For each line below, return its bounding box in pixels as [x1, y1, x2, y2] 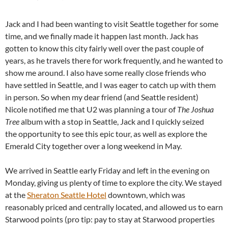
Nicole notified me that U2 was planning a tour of [5, 104, 177, 115]
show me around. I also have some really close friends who [5, 68, 206, 78]
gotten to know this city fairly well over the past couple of [5, 43, 204, 53]
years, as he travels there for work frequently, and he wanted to [5, 55, 223, 66]
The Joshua [177, 104, 214, 115]
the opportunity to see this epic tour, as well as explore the [5, 129, 207, 139]
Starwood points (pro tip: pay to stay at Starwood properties [5, 214, 215, 224]
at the [5, 190, 27, 200]
